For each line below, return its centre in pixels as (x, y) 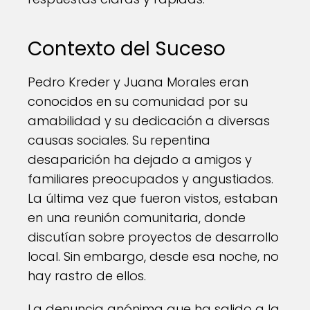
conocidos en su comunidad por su (138, 101)
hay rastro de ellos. (87, 276)
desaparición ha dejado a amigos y (140, 159)
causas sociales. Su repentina (119, 140)
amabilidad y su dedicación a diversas (149, 121)
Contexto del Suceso (127, 49)
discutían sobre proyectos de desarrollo (153, 237)
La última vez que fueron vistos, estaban (153, 198)
